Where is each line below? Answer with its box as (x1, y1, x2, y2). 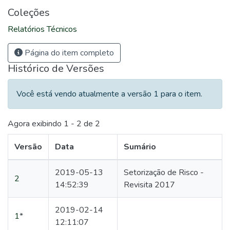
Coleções (8, 6, 50, 20)
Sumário (124, 141, 156, 153)
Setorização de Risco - (124, 167, 204, 179)
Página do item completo (23, 47, 114, 59)
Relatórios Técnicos (8, 24, 77, 35)
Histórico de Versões (8, 62, 104, 75)
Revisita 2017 (124, 179, 175, 191)
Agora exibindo (8, 118, 64, 130)
